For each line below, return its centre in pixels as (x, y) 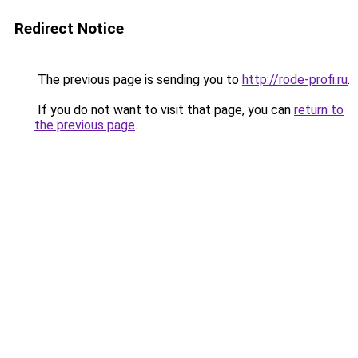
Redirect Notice (69, 28)
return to (319, 110)
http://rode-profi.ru (295, 80)
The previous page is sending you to (138, 80)
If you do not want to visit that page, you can (164, 110)
